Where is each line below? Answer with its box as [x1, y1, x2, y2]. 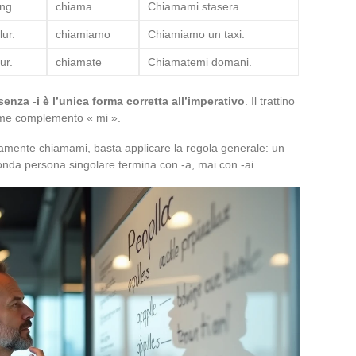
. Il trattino [245, 94, 295, 107]
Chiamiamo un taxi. [148, 27, 245, 41]
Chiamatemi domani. [148, 55, 252, 68]
